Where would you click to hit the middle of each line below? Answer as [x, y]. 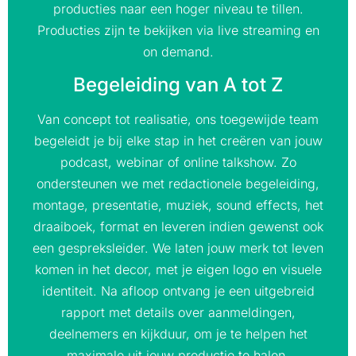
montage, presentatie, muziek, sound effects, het [178, 205]
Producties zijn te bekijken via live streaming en [178, 30]
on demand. [178, 51]
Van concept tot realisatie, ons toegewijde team [178, 120]
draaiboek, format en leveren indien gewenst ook [178, 227]
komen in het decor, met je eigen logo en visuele [178, 270]
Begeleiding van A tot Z [178, 85]
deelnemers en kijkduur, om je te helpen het [178, 334]
